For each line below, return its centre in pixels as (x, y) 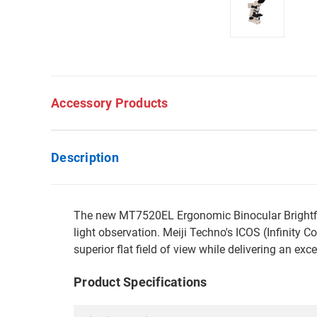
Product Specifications (140, 282)
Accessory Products (110, 103)
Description (85, 157)
